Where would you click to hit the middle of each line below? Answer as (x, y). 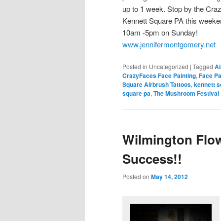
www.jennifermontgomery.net (169, 44)
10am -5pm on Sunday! (160, 32)
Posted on (137, 176)
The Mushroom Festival (186, 93)
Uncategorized (169, 66)
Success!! (152, 158)
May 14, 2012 (169, 176)
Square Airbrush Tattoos (157, 84)
